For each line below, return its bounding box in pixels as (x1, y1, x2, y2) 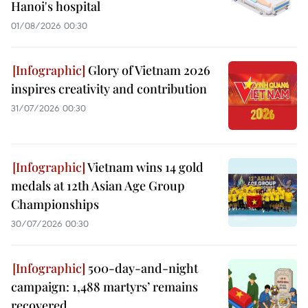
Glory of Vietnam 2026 (85, 61, 210, 78)
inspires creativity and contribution (11, 80, 207, 97)
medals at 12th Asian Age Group (11, 177, 185, 194)
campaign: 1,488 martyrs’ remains (11, 278, 198, 295)
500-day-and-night (85, 259, 198, 276)
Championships (11, 195, 99, 212)
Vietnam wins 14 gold (85, 158, 203, 175)
